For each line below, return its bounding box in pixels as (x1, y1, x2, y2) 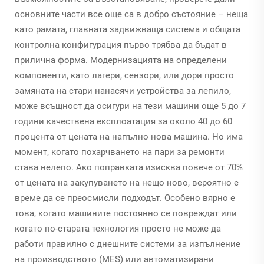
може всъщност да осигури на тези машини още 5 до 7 (15, 100, 246, 111)
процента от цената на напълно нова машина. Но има (15, 131, 243, 142)
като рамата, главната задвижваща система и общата (15, 24, 240, 35)
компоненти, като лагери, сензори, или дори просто (15, 70, 234, 81)
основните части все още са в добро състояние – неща (15, 8, 248, 19)
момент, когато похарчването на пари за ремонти (15, 146, 225, 157)
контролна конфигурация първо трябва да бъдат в (15, 39, 227, 50)
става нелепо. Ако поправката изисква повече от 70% (15, 161, 243, 173)
